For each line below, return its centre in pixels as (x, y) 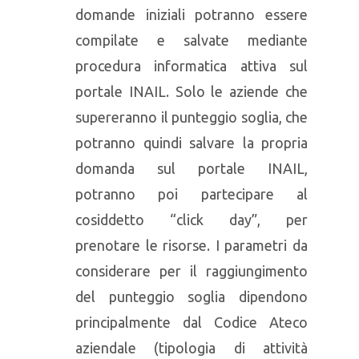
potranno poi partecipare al (192, 194)
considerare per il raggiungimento (192, 271)
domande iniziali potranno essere (192, 14)
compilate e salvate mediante (192, 40)
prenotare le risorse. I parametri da (192, 245)
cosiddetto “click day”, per (192, 220)
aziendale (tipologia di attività (192, 348)
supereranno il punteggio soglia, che (192, 117)
